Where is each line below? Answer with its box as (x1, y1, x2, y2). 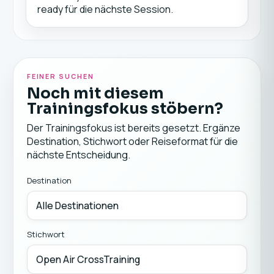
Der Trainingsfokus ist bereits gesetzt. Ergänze (26, 121, 240, 135)
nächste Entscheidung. (26, 148, 130, 161)
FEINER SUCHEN (26, 72, 95, 81)
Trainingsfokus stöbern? (26, 99, 223, 118)
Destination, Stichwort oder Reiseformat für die (26, 135, 238, 148)
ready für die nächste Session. (37, 2, 173, 16)
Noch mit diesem (26, 84, 164, 103)
